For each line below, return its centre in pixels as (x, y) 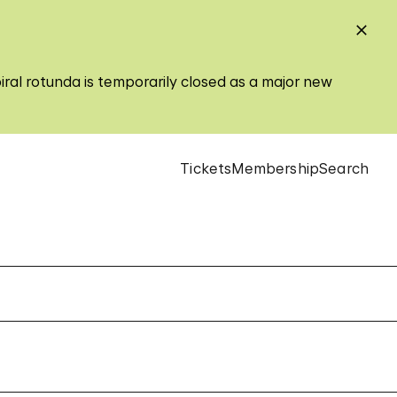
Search (344, 168)
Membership (276, 168)
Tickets (206, 168)
